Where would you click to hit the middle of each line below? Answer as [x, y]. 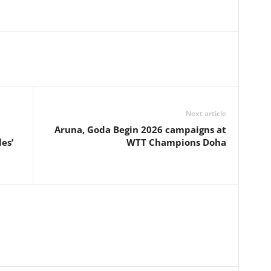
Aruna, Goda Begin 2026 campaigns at [140, 129]
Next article [206, 113]
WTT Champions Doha [176, 142]
